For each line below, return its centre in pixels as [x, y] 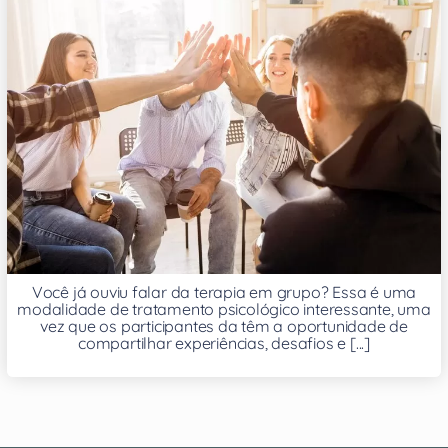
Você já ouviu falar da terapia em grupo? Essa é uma [224, 291]
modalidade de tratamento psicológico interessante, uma [224, 308]
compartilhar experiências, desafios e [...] [224, 342]
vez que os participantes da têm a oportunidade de [224, 325]
